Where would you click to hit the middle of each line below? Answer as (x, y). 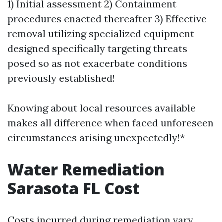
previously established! (61, 78)
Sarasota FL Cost (74, 188)
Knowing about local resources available (102, 108)
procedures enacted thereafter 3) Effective (107, 18)
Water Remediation (86, 169)
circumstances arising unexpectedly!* (96, 137)
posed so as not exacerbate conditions (97, 63)
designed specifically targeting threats (97, 48)
